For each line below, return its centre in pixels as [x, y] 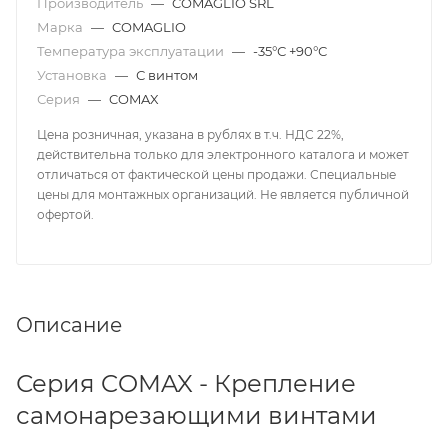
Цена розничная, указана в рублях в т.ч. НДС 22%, [190, 135]
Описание [69, 325]
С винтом [167, 75]
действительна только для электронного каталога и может [223, 155]
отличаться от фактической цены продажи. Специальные [216, 175]
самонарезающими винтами [196, 416]
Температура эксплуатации [132, 51]
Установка [73, 75]
